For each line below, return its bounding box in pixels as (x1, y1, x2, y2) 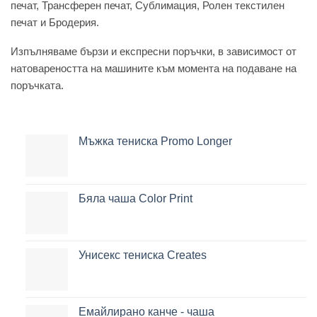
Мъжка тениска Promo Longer (78, 134, 232, 147)
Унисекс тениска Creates (78, 248, 207, 261)
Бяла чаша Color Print (78, 192, 192, 204)
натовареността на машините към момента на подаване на (11, 62, 296, 74)
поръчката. (11, 79, 64, 91)
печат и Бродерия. (11, 16, 99, 29)
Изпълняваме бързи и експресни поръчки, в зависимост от (11, 45, 296, 57)
